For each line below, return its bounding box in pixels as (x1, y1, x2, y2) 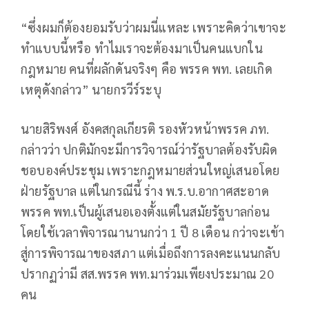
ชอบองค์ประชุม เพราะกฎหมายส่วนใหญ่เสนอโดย (21, 162, 280, 179)
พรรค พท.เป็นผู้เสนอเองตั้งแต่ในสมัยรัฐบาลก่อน (21, 203, 270, 220)
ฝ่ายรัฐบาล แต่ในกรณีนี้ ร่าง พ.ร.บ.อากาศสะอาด (21, 183, 269, 199)
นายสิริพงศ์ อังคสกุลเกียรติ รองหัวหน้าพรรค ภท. (21, 121, 270, 137)
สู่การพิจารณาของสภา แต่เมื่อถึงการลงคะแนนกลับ (21, 245, 281, 261)
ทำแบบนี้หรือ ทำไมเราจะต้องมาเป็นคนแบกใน (21, 40, 263, 57)
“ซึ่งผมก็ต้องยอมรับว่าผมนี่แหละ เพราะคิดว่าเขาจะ (21, 19, 286, 36)
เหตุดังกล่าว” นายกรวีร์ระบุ (21, 81, 161, 98)
